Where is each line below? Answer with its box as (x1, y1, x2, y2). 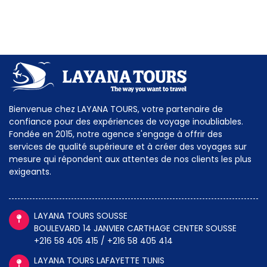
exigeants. (9, 166, 51, 178)
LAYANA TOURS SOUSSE (34, 210, 128, 222)
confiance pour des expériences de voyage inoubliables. (9, 116, 243, 128)
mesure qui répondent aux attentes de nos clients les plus (9, 153, 252, 166)
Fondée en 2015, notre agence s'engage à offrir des (9, 128, 222, 141)
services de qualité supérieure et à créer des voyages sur (9, 141, 247, 153)
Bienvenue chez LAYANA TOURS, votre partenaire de (9, 103, 223, 116)
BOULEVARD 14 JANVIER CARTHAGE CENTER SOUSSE (34, 222, 237, 235)
